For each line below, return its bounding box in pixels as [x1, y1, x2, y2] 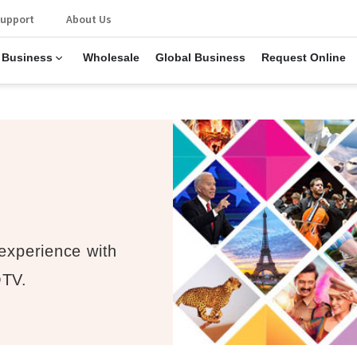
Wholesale [82, 52, 139, 64]
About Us [65, 12, 112, 26]
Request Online [261, 52, 346, 64]
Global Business [155, 52, 245, 64]
